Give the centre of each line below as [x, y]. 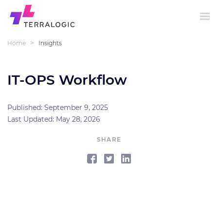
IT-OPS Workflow [67, 80]
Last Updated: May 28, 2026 [54, 119]
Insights [50, 43]
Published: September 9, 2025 [58, 108]
